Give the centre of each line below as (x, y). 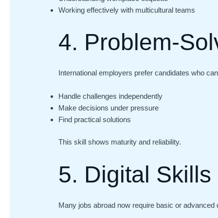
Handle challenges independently (111, 96)
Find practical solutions (95, 119)
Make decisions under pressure (109, 108)
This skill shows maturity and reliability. (120, 142)
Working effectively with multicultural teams (127, 10)
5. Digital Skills (135, 175)
